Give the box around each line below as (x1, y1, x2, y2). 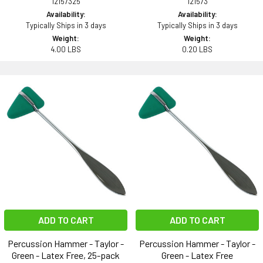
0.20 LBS (182, 45, 213, 55)
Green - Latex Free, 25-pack (12, 249, 120, 261)
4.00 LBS (50, 45, 81, 55)
